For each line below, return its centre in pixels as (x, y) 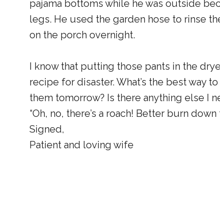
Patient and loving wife (82, 145)
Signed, (47, 129)
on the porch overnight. (82, 35)
